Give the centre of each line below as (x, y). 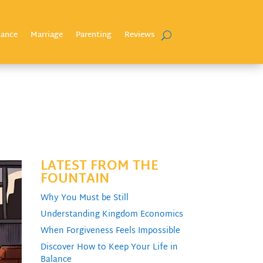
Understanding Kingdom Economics (112, 215)
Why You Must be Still (84, 198)
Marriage (46, 35)
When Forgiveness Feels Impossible (110, 231)
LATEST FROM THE (99, 167)
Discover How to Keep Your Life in (109, 248)
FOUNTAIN (75, 180)
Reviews (139, 35)
